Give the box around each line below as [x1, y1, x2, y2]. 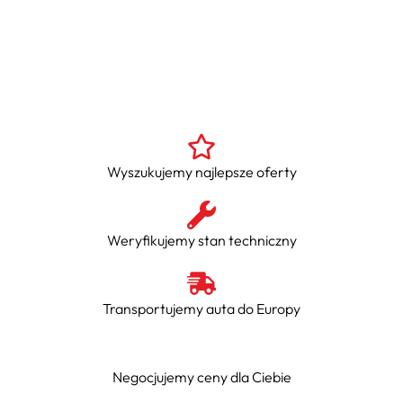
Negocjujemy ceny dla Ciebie [112, 367, 291, 386]
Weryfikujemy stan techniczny [106, 230, 297, 249]
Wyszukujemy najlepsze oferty [106, 162, 297, 181]
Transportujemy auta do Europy [103, 299, 300, 318]
